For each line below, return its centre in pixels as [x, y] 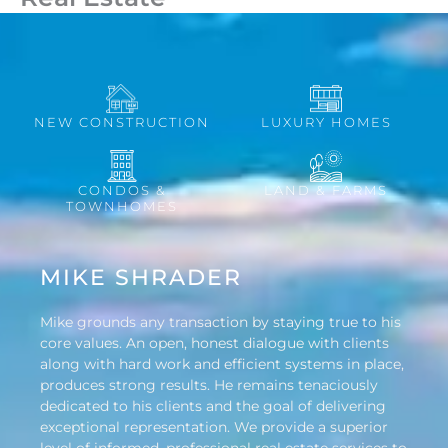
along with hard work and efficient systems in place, [222, 363]
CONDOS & [122, 189]
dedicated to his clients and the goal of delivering [213, 405]
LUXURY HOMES [326, 122]
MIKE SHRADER [141, 277]
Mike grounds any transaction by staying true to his [220, 321]
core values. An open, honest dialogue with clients [214, 342]
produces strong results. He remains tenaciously [209, 384]
